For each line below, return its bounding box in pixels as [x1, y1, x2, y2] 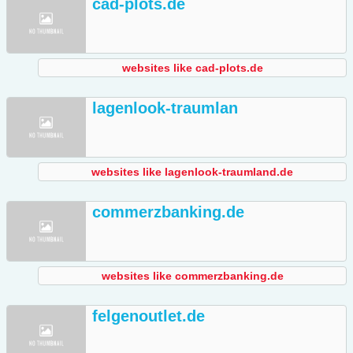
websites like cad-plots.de [121, 61, 263, 75]
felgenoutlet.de [92, 307, 205, 325]
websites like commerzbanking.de [101, 269, 284, 283]
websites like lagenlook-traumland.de [91, 165, 293, 179]
